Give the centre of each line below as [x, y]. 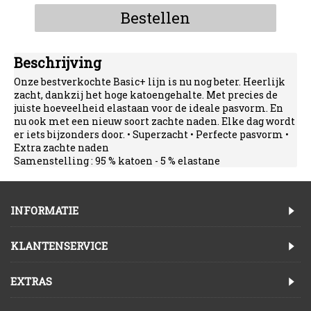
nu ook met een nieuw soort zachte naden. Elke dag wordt [154, 121]
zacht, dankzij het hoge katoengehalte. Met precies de [146, 94]
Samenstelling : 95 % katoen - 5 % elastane [117, 160]
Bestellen [155, 17]
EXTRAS [31, 281]
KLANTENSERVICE [59, 245]
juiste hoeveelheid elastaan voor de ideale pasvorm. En [149, 108]
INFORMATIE [44, 210]
